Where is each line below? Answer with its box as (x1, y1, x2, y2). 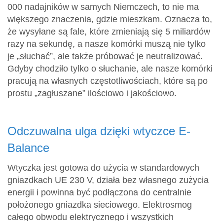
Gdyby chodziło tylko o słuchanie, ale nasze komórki (7, 63, 213, 74)
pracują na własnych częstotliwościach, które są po (7, 75, 208, 86)
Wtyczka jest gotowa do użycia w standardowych (7, 162, 199, 173)
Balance (7, 141, 49, 154)
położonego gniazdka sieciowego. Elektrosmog (7, 199, 192, 210)
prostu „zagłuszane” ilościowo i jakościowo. (7, 88, 177, 98)
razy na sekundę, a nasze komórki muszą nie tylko (7, 38, 206, 49)
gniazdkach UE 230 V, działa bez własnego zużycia (7, 175, 209, 185)
